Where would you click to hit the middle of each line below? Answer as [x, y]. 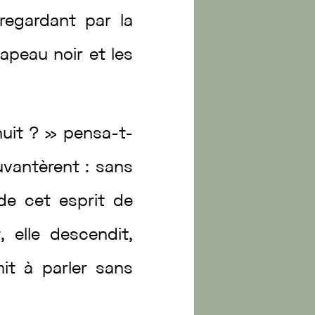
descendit [89, 236]
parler [69, 269]
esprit [86, 202]
